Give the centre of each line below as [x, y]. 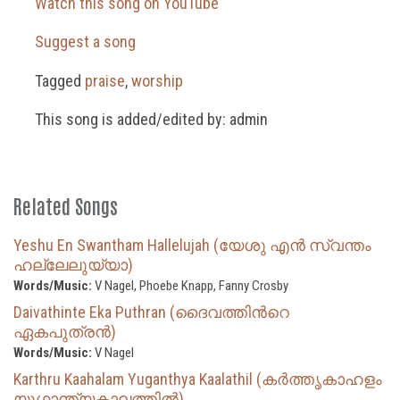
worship [157, 80]
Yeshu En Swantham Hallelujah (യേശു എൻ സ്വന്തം [192, 245]
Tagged [58, 80]
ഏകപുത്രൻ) [65, 331]
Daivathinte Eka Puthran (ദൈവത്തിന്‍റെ [151, 312]
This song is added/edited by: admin [149, 119]
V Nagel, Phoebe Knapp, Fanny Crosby [190, 285]
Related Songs [66, 205]
